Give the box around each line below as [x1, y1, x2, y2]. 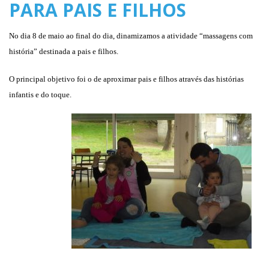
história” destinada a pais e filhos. [9, 47, 118, 56]
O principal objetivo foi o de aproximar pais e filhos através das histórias [9, 74, 244, 83]
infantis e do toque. [9, 90, 71, 99]
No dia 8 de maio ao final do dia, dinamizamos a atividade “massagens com [9, 31, 253, 40]
